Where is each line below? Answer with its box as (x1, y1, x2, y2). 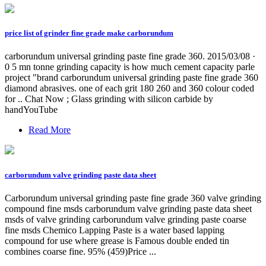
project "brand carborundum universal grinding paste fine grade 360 (5, 72, 258, 83)
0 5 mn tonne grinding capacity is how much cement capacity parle (5, 62, 255, 72)
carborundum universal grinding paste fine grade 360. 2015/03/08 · (5, 51, 255, 62)
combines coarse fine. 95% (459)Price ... (5, 246, 156, 256)
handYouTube (5, 104, 58, 115)
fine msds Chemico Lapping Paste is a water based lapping (5, 224, 224, 235)
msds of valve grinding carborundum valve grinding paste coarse (5, 214, 246, 224)
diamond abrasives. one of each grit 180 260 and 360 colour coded (5, 83, 254, 94)
